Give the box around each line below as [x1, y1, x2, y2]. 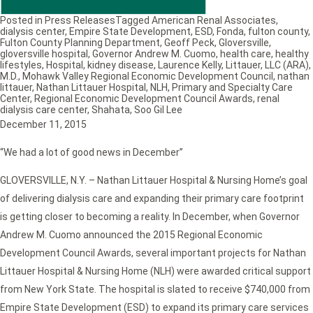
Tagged [115, 15, 152, 27]
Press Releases [45, 15, 115, 27]
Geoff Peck [164, 37, 214, 49]
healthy [275, 48, 309, 60]
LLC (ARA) [265, 59, 309, 71]
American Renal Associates [152, 15, 276, 27]
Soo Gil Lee [134, 104, 182, 116]
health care [220, 48, 271, 60]
